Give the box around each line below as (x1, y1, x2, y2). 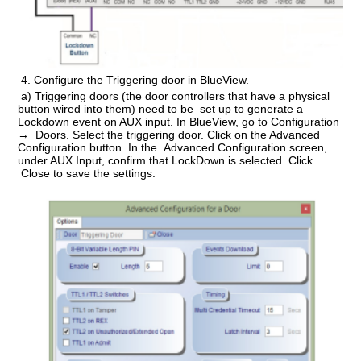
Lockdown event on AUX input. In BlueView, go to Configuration (18, 114, 340, 128)
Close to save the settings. (18, 166, 160, 180)
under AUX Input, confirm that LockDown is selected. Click (18, 153, 313, 167)
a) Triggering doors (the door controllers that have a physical (18, 89, 330, 102)
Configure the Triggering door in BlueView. (34, 73, 250, 86)
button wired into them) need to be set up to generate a (18, 102, 304, 115)
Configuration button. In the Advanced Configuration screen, (18, 140, 328, 154)
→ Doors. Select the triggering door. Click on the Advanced (18, 127, 321, 141)
